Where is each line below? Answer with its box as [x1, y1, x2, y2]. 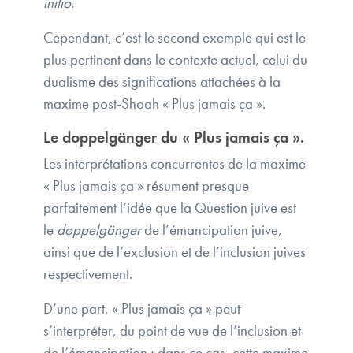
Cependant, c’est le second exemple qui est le [43, 28, 306, 48]
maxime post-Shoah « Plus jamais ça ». [43, 94, 266, 114]
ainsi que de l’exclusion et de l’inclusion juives [43, 242, 306, 262]
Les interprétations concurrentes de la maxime [43, 154, 306, 174]
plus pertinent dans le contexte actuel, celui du [43, 50, 307, 70]
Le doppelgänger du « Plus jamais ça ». [43, 127, 304, 148]
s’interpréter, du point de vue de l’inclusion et [43, 321, 301, 341]
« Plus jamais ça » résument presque [43, 176, 249, 196]
